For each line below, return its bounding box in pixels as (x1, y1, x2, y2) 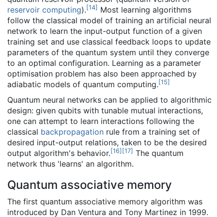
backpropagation (41, 127, 104, 137)
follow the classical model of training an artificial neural (7, 15, 211, 25)
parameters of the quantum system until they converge (7, 47, 209, 57)
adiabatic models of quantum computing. (7, 79, 158, 89)
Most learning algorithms (98, 5, 191, 15)
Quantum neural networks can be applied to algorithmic (7, 95, 212, 105)
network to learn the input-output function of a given (7, 26, 202, 36)
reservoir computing (7, 5, 81, 15)
